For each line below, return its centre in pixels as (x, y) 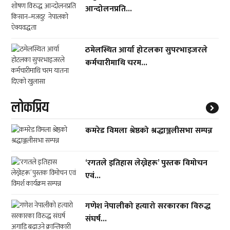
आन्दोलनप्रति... (109, 9)
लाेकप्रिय (30, 108)
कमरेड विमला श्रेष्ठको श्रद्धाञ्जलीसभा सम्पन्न (149, 131)
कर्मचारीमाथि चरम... (117, 63)
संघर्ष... (96, 219)
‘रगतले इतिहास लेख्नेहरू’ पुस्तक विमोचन (147, 163)
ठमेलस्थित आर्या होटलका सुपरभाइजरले (147, 50)
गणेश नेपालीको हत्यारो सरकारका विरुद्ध (148, 206)
